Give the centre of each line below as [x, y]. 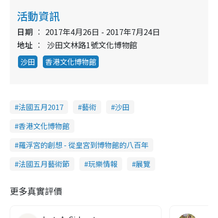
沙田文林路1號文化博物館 [92, 45]
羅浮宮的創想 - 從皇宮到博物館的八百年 [83, 145]
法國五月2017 [41, 107]
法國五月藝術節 [44, 163]
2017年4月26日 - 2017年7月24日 [103, 31]
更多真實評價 [36, 191]
